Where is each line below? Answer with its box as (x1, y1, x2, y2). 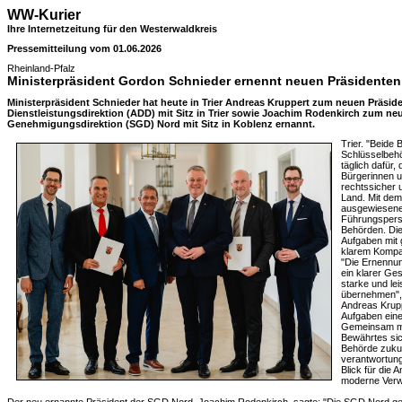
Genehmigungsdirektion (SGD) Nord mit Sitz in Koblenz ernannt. (7, 118, 315, 129)
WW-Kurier (7, 7, 81, 22)
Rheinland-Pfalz (7, 63, 75, 74)
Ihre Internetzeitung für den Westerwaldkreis (7, 23, 217, 34)
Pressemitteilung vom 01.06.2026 (7, 43, 162, 54)
